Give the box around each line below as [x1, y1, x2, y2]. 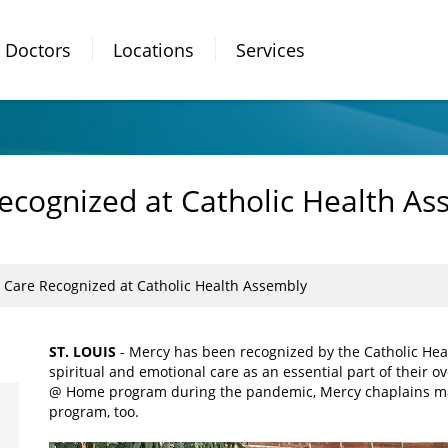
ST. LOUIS [49, 342, 120, 361]
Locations [113, 37, 194, 62]
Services [236, 37, 305, 62]
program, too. [49, 402, 139, 421]
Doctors [5, 37, 71, 62]
